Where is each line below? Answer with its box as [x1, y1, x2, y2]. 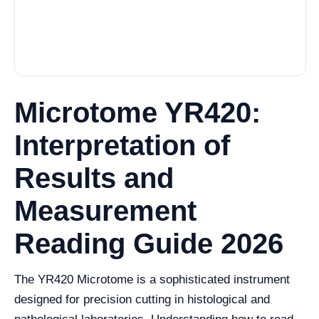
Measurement [14, 195, 197, 227]
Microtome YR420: [14, 97, 261, 129]
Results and [14, 162, 174, 194]
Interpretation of [14, 130, 230, 162]
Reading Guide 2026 [14, 228, 283, 260]
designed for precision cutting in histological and [14, 293, 270, 307]
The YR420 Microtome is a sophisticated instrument [14, 273, 290, 287]
